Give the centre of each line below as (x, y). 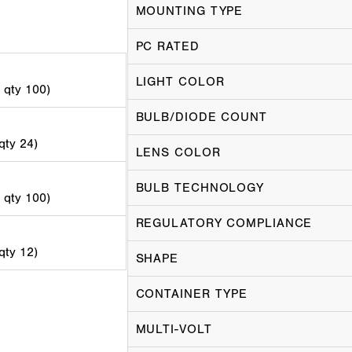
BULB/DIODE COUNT (201, 117)
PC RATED (167, 47)
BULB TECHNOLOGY (200, 188)
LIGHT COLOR (180, 82)
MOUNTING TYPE (189, 11)
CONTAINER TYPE (192, 294)
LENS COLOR (178, 153)
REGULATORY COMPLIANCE (224, 224)
